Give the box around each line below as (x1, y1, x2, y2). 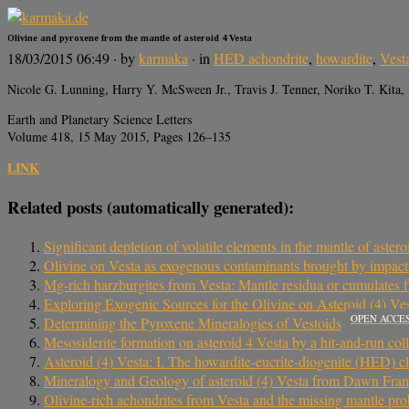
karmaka (139, 48, 188, 68)
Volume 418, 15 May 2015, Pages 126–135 (7, 128, 231, 146)
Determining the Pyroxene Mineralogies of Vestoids (44, 312, 341, 332)
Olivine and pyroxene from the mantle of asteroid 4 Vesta (7, 32, 252, 43)
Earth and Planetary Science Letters (7, 110, 192, 129)
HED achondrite (214, 48, 309, 68)
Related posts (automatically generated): (7, 194, 294, 220)
